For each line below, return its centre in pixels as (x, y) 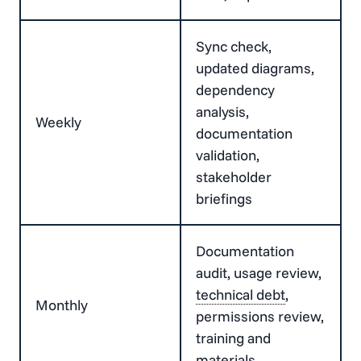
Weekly (58, 122)
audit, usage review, (259, 272)
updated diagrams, (255, 68)
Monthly (62, 305)
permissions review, (260, 316)
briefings (224, 198)
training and (233, 338)
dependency (235, 89)
